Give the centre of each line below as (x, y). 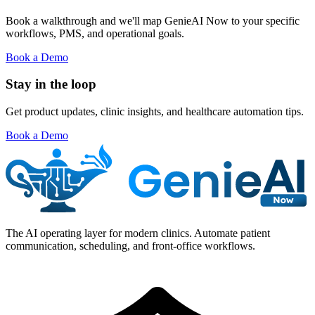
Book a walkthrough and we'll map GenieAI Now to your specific (153, 20)
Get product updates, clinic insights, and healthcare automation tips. (155, 112)
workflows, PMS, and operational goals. (95, 33)
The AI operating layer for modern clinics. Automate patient (138, 233)
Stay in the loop (51, 84)
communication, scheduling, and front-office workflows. (130, 245)
